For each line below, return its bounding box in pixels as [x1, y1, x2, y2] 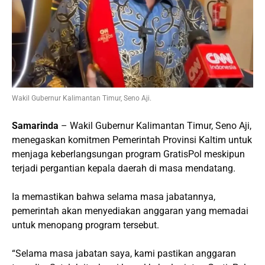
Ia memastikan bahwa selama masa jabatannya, [12, 191, 215, 203]
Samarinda [12, 120, 59, 132]
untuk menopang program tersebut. [12, 219, 159, 231]
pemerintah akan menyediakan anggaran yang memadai [12, 205, 248, 217]
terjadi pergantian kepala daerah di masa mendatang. [12, 163, 235, 174]
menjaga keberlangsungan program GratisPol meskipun [12, 148, 245, 160]
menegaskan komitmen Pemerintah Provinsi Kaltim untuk [12, 134, 252, 146]
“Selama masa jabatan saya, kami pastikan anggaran [12, 248, 236, 260]
